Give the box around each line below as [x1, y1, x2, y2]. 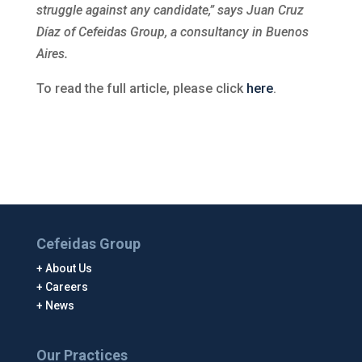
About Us [44, 262, 92, 275]
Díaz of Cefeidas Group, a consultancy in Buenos [36, 24, 309, 40]
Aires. [36, 46, 68, 61]
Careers [44, 280, 88, 293]
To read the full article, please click [36, 81, 246, 96]
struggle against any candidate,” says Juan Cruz [36, 2, 304, 18]
